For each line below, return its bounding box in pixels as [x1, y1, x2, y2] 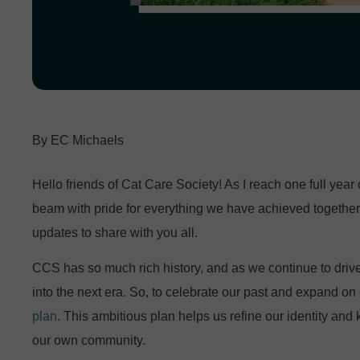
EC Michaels [47, 133, 124, 147]
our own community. [32, 333, 145, 347]
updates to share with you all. [32, 225, 198, 239]
